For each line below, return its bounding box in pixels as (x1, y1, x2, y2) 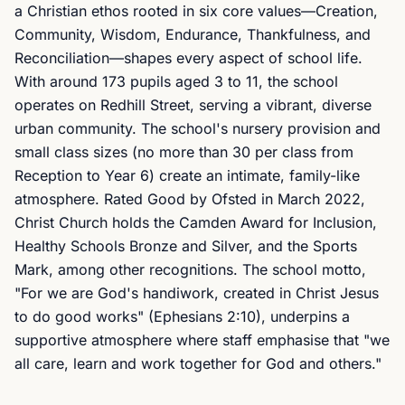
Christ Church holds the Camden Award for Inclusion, (14, 213, 377, 231)
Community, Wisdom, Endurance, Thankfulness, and (14, 25, 371, 43)
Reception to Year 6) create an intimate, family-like (14, 166, 360, 184)
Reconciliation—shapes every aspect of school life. (14, 49, 363, 67)
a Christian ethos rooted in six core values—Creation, (14, 2, 378, 20)
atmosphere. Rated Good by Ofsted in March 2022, (14, 190, 365, 208)
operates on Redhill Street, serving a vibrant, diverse (14, 96, 372, 114)
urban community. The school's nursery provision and (14, 119, 381, 137)
